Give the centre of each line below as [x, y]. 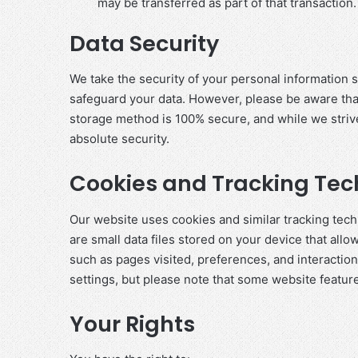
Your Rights [132, 324]
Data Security [144, 43]
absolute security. [119, 139]
